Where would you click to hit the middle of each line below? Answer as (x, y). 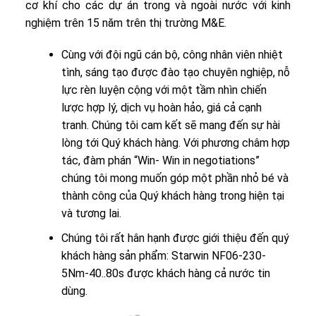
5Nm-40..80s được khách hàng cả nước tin (165, 274)
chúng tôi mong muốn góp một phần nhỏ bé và (175, 178)
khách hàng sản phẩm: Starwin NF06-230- (163, 256)
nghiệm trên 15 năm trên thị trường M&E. (126, 23)
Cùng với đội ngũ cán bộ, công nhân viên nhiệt (172, 55)
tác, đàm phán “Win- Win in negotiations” (160, 161)
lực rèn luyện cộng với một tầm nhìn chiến (164, 90)
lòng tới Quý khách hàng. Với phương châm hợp (175, 143)
